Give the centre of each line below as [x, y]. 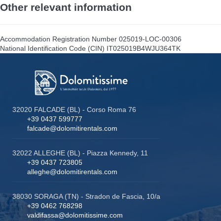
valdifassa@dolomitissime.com [75, 215]
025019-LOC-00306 [150, 39]
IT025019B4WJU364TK [144, 48]
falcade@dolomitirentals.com [72, 128]
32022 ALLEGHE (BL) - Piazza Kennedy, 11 [80, 153]
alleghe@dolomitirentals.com [72, 171]
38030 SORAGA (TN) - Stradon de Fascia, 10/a [86, 196]
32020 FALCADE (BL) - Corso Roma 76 [74, 109]
